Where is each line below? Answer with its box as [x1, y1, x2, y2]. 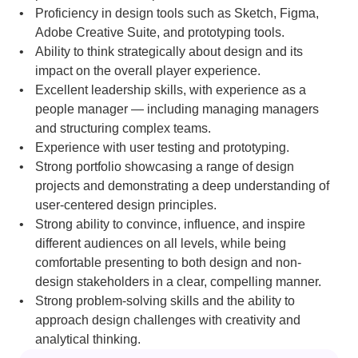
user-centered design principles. [35, 198, 217, 212]
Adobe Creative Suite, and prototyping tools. [35, 26, 284, 39]
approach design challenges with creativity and [35, 313, 300, 327]
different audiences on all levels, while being [35, 237, 286, 250]
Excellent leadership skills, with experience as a [35, 83, 306, 97]
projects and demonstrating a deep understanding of [35, 179, 329, 193]
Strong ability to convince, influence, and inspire [35, 217, 305, 231]
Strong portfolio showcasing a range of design [35, 160, 294, 173]
